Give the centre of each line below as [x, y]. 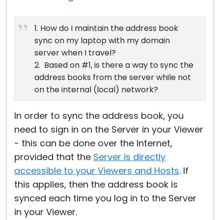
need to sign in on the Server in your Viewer [109, 129]
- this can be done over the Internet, [93, 143]
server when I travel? [75, 53]
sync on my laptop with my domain [102, 41]
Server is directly [129, 157]
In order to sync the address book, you [99, 116]
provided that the [54, 157]
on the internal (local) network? [96, 90]
